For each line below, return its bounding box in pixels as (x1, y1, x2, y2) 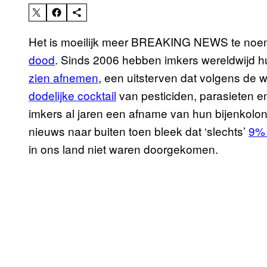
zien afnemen (29, 69, 98, 86)
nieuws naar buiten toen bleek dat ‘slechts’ (29, 123, 249, 139)
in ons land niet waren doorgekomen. (29, 141, 221, 157)
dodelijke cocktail (29, 87, 116, 104)
